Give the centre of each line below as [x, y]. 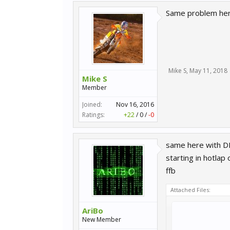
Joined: [92, 104]
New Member [102, 219]
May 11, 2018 [208, 71]
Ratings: [93, 115]
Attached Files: [190, 190]
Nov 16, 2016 [135, 104]
